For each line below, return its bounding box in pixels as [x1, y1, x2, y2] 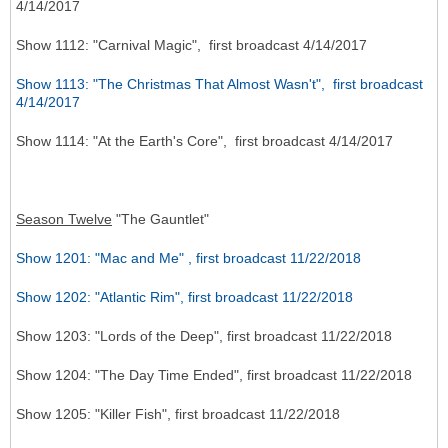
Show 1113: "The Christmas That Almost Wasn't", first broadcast [16, 76, 423, 93]
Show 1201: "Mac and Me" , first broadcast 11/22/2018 [16, 250, 361, 267]
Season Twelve [16, 211, 112, 228]
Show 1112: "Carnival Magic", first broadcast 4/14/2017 [16, 37, 367, 54]
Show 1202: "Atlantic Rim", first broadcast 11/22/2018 [16, 289, 353, 306]
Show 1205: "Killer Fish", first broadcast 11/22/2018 [16, 406, 340, 423]
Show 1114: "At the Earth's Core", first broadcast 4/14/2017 [16, 133, 393, 150]
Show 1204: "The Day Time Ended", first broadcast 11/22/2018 [16, 367, 412, 384]
